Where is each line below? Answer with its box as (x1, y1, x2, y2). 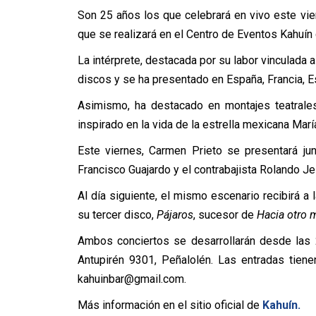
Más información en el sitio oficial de (77, 298, 260, 312)
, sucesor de (193, 208, 257, 221)
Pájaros (156, 208, 193, 221)
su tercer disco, (77, 208, 157, 221)
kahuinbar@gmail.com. (77, 272, 186, 286)
